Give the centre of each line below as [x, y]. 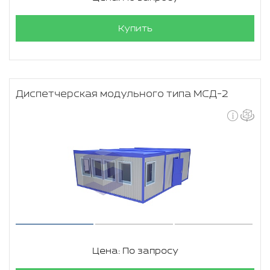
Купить [135, 29]
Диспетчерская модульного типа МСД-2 [122, 94]
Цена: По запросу [135, 251]
